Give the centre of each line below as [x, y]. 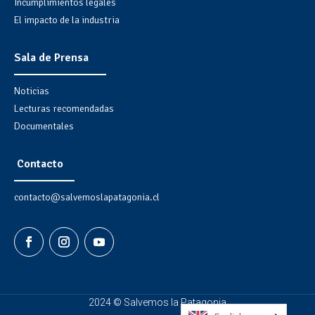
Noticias [32, 91]
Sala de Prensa [52, 57]
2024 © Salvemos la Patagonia [157, 302]
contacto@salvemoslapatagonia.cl [87, 197]
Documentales [44, 126]
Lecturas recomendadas [64, 108]
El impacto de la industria [67, 20]
